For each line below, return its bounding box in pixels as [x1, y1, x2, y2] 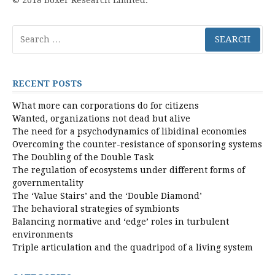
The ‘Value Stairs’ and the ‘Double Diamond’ [12, 190, 202, 201]
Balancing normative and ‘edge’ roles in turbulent [12, 216, 229, 227]
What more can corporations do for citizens [12, 100, 199, 110]
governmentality [12, 177, 83, 188]
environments [12, 229, 73, 239]
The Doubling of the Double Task [12, 152, 153, 162]
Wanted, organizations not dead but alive [12, 113, 190, 123]
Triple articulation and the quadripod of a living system [12, 242, 253, 252]
